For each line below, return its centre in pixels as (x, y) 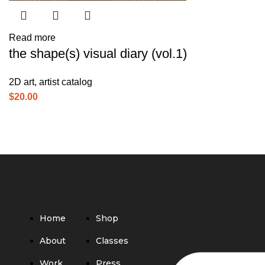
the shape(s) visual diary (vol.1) (98, 54)
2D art (22, 82)
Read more (32, 38)
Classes (112, 241)
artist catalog (66, 82)
